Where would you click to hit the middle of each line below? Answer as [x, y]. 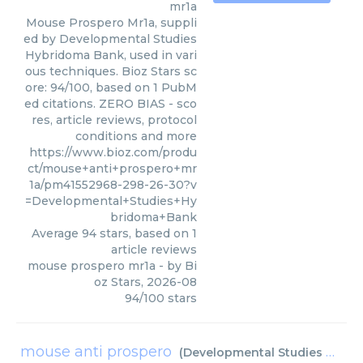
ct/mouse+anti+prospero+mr [112, 169]
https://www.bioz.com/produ [113, 152]
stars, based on [144, 233]
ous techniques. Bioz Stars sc [111, 71]
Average [57, 233]
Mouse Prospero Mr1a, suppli [111, 23]
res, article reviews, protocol [114, 120]
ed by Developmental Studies [110, 39]
